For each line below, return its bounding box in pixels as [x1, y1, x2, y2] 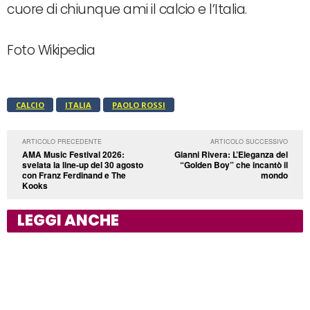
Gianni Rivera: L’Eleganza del [174, 148, 288, 161]
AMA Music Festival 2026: [22, 148, 125, 161]
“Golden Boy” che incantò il [179, 158, 288, 172]
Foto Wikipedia [7, 41, 95, 60]
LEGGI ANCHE [17, 210, 119, 232]
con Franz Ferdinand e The [22, 169, 126, 182]
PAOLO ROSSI [112, 100, 165, 111]
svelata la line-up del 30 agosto [22, 158, 143, 172]
